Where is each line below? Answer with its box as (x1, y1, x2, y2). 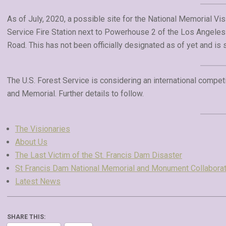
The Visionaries (15, 124, 70, 134)
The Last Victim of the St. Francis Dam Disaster (15, 150, 182, 160)
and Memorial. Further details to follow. (7, 89, 144, 98)
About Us (15, 137, 47, 147)
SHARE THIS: (7, 213, 45, 220)
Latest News (15, 177, 61, 186)
